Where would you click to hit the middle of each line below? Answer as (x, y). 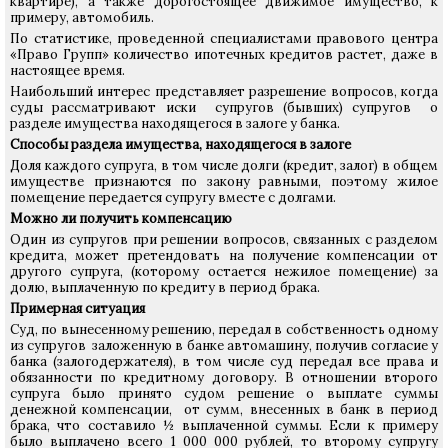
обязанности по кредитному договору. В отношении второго (224, 377)
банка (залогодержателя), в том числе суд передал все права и (224, 361)
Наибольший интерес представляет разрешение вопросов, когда (224, 91)
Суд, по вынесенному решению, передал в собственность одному (224, 329)
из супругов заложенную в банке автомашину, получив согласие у (224, 345)
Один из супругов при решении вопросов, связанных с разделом (224, 239)
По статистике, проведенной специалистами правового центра (224, 38)
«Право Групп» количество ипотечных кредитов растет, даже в (224, 54)
